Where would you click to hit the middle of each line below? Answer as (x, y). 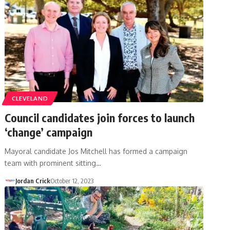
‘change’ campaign (49, 132)
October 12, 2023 (72, 180)
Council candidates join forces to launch (100, 117)
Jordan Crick (33, 180)
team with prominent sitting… (53, 163)
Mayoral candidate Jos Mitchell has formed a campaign (96, 151)
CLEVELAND (30, 98)
